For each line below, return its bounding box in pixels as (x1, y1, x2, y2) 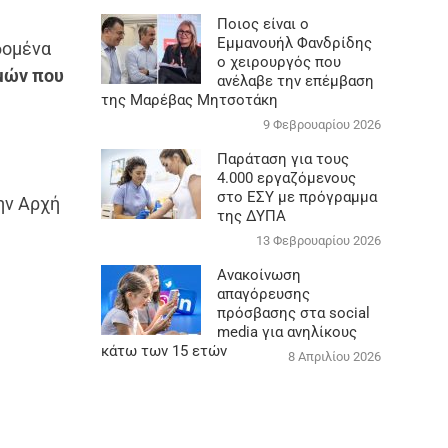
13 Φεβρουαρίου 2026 (255, 232, 381, 248)
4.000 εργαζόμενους (216, 168, 356, 187)
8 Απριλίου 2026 (287, 348, 381, 364)
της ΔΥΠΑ (216, 206, 286, 225)
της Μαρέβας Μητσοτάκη (100, 90, 278, 109)
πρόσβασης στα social (216, 303, 370, 322)
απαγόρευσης (216, 284, 310, 303)
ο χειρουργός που (216, 52, 341, 71)
